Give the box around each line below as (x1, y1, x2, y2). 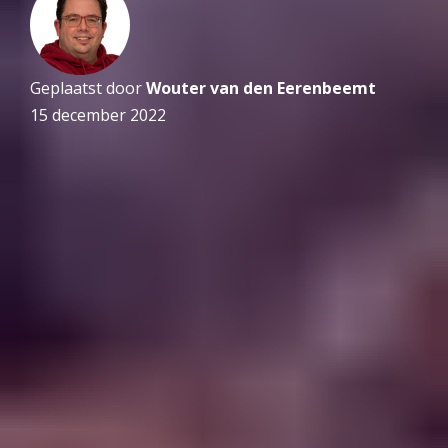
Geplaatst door (30, 77, 146, 100)
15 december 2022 (30, 104, 166, 127)
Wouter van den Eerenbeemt (146, 77, 376, 100)
